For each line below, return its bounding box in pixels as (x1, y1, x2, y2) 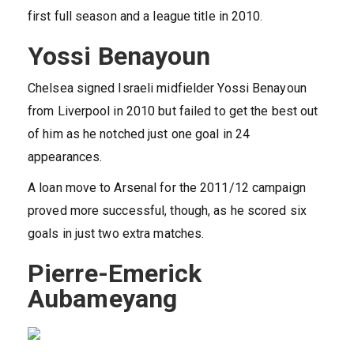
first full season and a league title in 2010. (28, 9, 263, 24)
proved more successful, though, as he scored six (28, 203, 307, 219)
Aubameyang (28, 284, 178, 314)
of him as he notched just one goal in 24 (28, 126, 250, 142)
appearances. (28, 149, 103, 165)
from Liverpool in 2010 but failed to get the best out (28, 104, 318, 119)
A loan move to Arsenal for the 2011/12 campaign (28, 180, 306, 196)
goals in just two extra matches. (28, 226, 205, 242)
